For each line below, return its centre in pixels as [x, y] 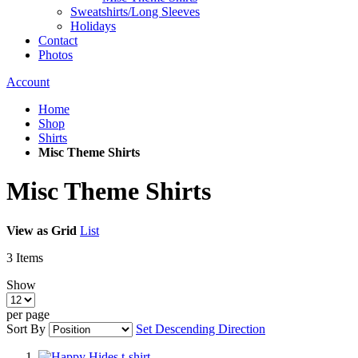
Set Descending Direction [201, 328]
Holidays [93, 26]
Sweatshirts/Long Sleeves [135, 12]
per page [28, 314]
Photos [56, 55]
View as [27, 230]
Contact [58, 40]
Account [28, 82]
